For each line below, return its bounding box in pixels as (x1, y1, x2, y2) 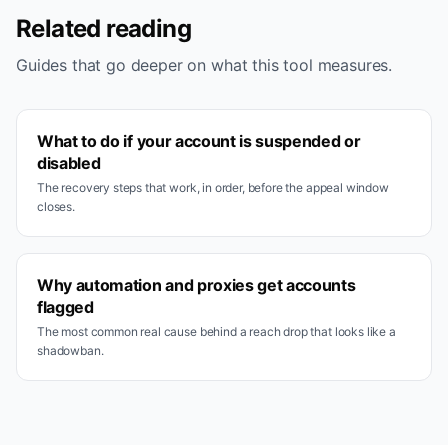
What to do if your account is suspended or (37, 131, 361, 151)
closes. (37, 199, 75, 214)
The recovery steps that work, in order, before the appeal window (37, 180, 389, 195)
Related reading (16, 14, 191, 43)
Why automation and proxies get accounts (37, 275, 356, 295)
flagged (37, 297, 94, 317)
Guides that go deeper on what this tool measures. (16, 55, 393, 75)
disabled (37, 153, 101, 173)
